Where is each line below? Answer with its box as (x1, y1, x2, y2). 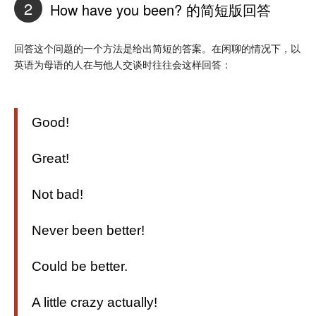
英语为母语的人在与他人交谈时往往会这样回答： (14, 56, 231, 71)
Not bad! (32, 186, 83, 202)
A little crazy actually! (32, 294, 157, 310)
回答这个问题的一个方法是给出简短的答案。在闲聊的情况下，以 (14, 40, 300, 55)
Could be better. (32, 258, 128, 274)
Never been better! (32, 222, 145, 238)
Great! (32, 150, 69, 166)
